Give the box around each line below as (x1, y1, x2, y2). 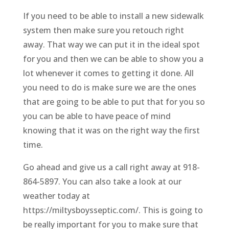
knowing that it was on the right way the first (22, 125, 200, 136)
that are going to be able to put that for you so (22, 96, 205, 108)
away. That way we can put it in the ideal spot (22, 39, 200, 51)
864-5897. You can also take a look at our (22, 176, 181, 188)
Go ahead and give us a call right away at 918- (22, 162, 200, 173)
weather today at (22, 190, 90, 202)
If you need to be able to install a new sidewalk (22, 10, 204, 22)
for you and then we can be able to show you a (22, 53, 203, 65)
